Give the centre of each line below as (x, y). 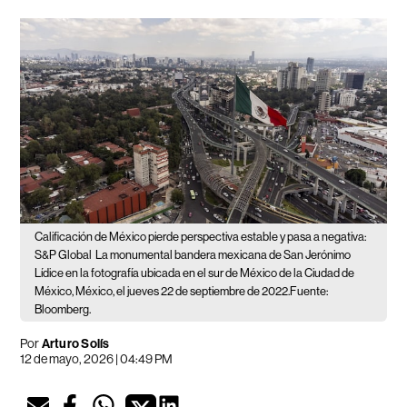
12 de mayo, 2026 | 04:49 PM (97, 359)
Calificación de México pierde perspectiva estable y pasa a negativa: (201, 237)
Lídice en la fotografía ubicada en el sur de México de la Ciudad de (195, 273)
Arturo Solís (75, 344)
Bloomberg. (63, 310)
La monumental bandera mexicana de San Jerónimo (223, 255)
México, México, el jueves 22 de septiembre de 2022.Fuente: (182, 292)
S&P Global (64, 255)
